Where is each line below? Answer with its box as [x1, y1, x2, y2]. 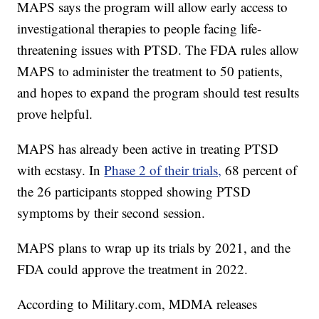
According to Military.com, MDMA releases [17, 295, 258, 313]
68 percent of [225, 161, 298, 179]
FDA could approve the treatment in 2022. [17, 260, 249, 278]
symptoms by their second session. [17, 204, 206, 222]
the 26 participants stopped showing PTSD [17, 182, 251, 201]
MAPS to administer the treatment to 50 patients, [17, 62, 283, 80]
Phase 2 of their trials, [104, 161, 222, 179]
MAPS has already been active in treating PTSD [17, 140, 279, 158]
